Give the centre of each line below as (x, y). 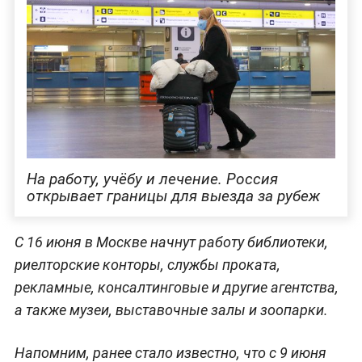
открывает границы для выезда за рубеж (173, 196)
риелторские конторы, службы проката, (147, 265)
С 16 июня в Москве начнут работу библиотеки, (171, 242)
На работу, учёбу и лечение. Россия (152, 179)
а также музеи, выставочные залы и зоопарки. (171, 310)
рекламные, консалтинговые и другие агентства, (176, 288)
